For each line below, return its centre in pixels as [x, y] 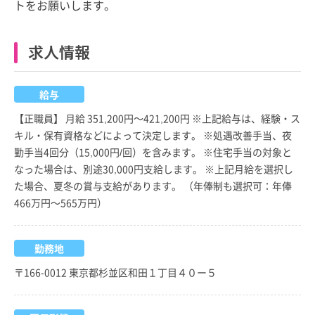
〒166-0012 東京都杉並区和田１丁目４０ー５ [115, 272]
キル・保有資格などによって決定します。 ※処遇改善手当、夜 [153, 135]
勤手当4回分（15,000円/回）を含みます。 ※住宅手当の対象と [153, 152]
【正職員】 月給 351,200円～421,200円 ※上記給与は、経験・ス [157, 118]
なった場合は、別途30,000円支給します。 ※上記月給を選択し [154, 168]
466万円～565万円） [60, 202]
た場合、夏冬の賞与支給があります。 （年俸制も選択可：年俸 [153, 185]
